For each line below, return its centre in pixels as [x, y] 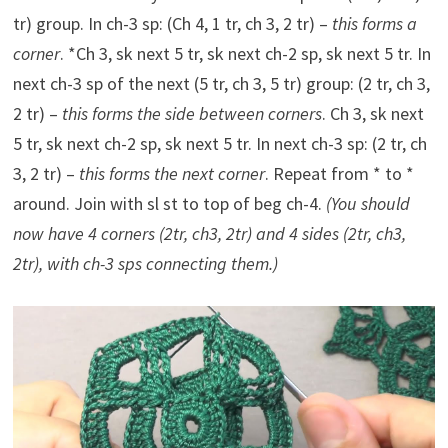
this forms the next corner [171, 174]
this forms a [374, 24]
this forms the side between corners [191, 114]
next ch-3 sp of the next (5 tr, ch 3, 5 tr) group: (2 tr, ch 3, [221, 84]
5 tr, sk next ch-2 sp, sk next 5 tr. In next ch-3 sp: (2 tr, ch [219, 144]
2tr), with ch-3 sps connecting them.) [145, 264]
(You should [367, 204]
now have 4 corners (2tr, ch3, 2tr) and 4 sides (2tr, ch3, [209, 234]
